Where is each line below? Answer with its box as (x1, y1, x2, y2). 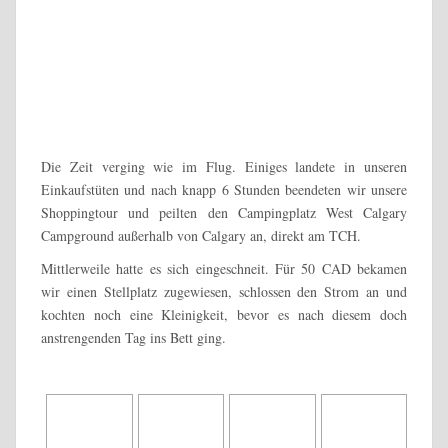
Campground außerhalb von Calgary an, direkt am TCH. (41, 225, 361, 245)
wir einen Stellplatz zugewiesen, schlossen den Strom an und (41, 281, 407, 301)
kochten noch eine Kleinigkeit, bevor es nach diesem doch (41, 304, 407, 324)
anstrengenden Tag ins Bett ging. (41, 327, 226, 347)
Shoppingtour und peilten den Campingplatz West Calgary (41, 202, 407, 222)
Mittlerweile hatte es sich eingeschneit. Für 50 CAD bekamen (41, 258, 407, 278)
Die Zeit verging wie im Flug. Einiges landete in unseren (41, 156, 407, 176)
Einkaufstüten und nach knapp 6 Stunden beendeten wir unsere (41, 179, 407, 199)
